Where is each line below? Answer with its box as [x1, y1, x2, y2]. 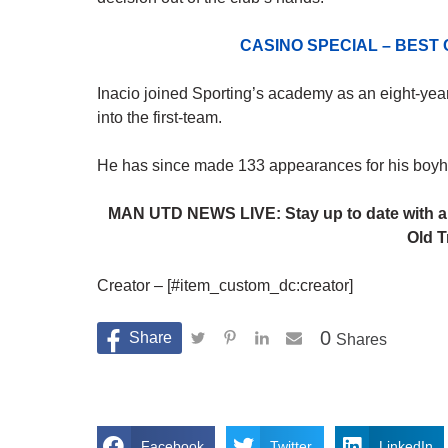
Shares [336, 331, 387, 349]
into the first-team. [97, 109, 222, 127]
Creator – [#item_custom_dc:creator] [97, 277, 353, 295]
